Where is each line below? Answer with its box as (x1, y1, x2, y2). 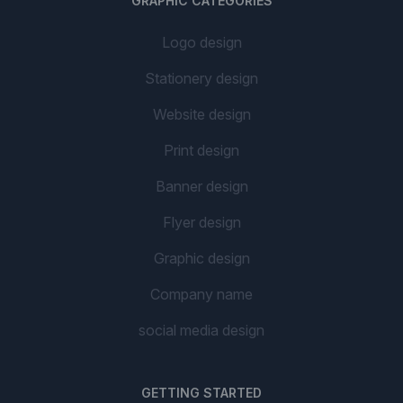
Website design (152, 105, 251, 123)
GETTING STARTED (141, 385, 262, 400)
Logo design (161, 33, 242, 51)
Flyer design (162, 213, 241, 231)
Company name (150, 285, 253, 303)
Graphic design (153, 249, 250, 267)
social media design (139, 321, 264, 339)
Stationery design (145, 69, 258, 87)
